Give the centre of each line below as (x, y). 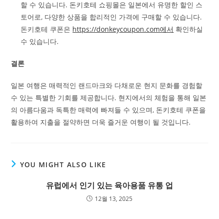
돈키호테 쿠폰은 (47, 29)
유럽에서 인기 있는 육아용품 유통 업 (109, 185)
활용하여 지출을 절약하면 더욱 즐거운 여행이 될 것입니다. (101, 122)
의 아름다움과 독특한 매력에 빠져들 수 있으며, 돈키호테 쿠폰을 (109, 110)
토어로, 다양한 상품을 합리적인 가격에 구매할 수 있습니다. (111, 17)
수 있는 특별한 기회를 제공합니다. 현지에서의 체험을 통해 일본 (109, 98)
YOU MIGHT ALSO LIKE (63, 164)
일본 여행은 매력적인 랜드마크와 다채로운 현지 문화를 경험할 (107, 85)
